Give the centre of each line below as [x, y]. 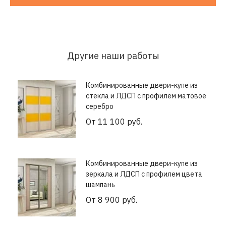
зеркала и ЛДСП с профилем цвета [144, 174]
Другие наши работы [113, 56]
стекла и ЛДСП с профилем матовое [146, 96]
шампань [100, 185]
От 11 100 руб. [114, 122]
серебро [100, 107]
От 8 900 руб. [111, 200]
